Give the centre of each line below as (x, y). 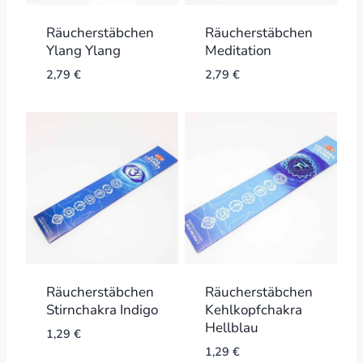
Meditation (238, 50)
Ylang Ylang (83, 50)
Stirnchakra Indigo (102, 310)
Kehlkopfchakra (253, 310)
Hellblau (231, 328)
